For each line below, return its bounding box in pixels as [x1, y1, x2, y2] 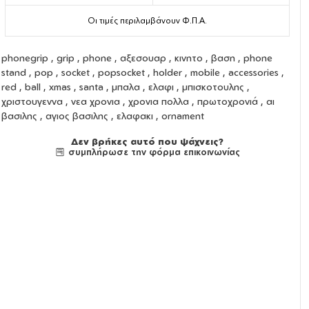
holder [152, 66, 182, 79]
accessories [228, 66, 279, 79]
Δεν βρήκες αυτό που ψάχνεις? [70, 136, 223, 148]
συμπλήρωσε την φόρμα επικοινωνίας [65, 146, 240, 158]
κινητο [174, 52, 203, 64]
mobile [190, 66, 220, 79]
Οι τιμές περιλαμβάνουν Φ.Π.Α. [87, 15, 207, 26]
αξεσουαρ [119, 52, 166, 64]
